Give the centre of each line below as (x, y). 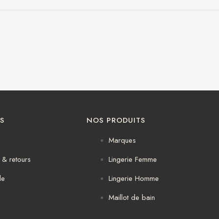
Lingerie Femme (133, 160)
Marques (122, 141)
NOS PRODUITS (116, 120)
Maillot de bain (132, 198)
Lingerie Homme (134, 179)
